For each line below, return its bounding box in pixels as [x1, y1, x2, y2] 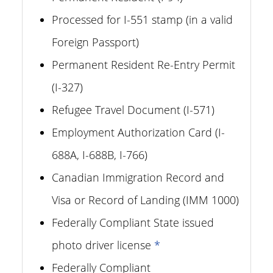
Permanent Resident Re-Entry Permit [52, 57, 235, 72]
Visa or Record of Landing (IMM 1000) [52, 193, 239, 207]
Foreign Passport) [52, 35, 139, 49]
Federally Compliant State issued [52, 215, 214, 230]
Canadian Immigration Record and [52, 170, 224, 185]
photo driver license [52, 238, 154, 252]
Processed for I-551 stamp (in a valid [52, 12, 233, 27]
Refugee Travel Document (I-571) [52, 102, 214, 117]
